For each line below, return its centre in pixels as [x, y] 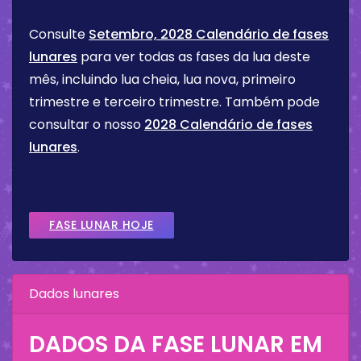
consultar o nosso [87, 125]
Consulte [59, 35]
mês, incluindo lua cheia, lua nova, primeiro [162, 80]
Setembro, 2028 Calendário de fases [209, 35]
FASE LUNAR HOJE [102, 225]
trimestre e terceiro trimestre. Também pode [174, 102]
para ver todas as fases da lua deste [194, 57]
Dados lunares [74, 294]
